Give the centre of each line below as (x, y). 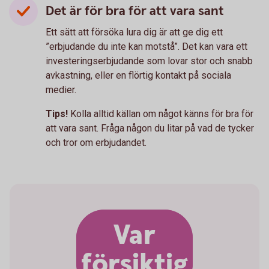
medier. (62, 89)
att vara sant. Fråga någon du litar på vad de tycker (150, 128)
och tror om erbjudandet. (96, 142)
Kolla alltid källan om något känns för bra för (162, 113)
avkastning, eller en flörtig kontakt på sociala (138, 75)
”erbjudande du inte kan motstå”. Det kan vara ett (147, 46)
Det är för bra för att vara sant (135, 11)
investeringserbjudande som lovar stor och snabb (149, 61)
